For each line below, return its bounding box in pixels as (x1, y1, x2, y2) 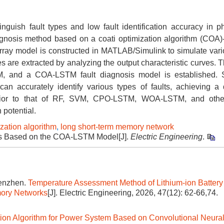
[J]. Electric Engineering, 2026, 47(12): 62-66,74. (47, 188, 218, 197)
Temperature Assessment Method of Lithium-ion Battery (28, 178, 223, 187)
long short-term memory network (60, 122, 174, 131)
